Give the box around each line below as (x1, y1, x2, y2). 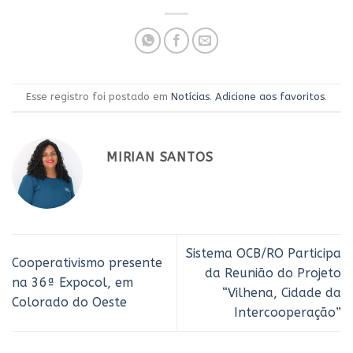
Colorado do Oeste (12, 295, 127, 310)
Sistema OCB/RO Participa (186, 245, 341, 261)
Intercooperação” (234, 304, 341, 320)
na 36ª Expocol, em (12, 275, 133, 291)
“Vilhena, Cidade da (222, 284, 341, 300)
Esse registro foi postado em (26, 90, 171, 102)
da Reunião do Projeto (205, 265, 341, 281)
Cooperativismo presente (12, 255, 162, 271)
